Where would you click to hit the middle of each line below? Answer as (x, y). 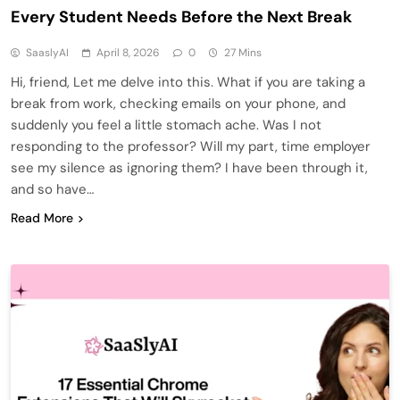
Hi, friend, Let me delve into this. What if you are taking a (188, 82)
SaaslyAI (47, 53)
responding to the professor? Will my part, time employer (191, 146)
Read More (42, 218)
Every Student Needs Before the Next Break (181, 17)
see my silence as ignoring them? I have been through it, (189, 168)
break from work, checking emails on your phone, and (178, 104)
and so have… (52, 189)
